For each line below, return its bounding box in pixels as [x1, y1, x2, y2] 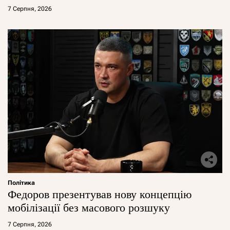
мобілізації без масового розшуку [8, 201, 170, 214]
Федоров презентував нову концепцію [8, 187, 191, 201]
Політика [8, 179, 35, 186]
